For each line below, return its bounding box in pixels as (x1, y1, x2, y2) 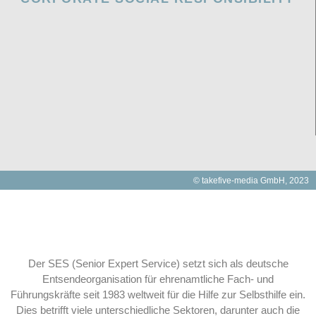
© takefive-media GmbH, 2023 (193, 176, 309, 186)
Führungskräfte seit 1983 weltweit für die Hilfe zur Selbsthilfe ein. (11, 288, 305, 301)
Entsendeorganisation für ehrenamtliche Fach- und (42, 273, 274, 286)
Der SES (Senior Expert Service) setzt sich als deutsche (28, 257, 288, 270)
